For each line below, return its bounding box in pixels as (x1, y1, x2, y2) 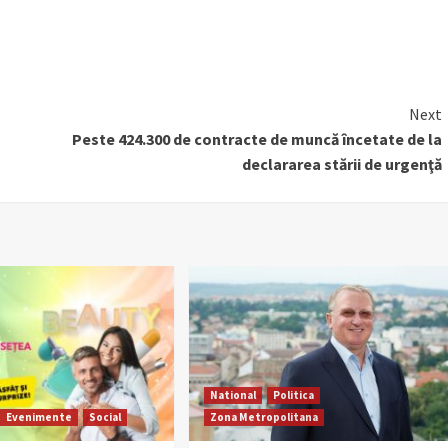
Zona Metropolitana (209, 409, 318, 424)
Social (89, 409, 122, 424)
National (209, 387, 256, 402)
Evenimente (6, 409, 73, 424)
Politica (272, 387, 314, 402)
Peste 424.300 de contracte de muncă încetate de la (71, 128, 442, 149)
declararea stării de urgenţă (241, 153, 442, 174)
